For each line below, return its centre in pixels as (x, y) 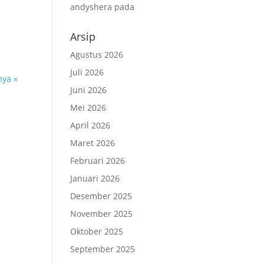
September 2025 (103, 249)
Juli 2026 (87, 72)
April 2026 (90, 125)
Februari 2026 (98, 161)
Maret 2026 (93, 143)
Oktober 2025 (97, 231)
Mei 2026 (88, 108)
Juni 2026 (89, 90)
